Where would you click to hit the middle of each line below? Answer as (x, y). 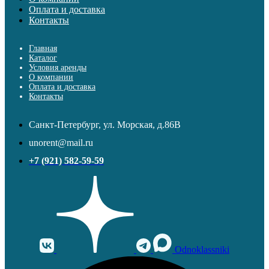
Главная (43, 48)
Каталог (43, 58)
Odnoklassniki (202, 249)
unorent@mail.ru (61, 143)
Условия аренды (58, 68)
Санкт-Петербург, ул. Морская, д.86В (105, 125)
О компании (51, 77)
